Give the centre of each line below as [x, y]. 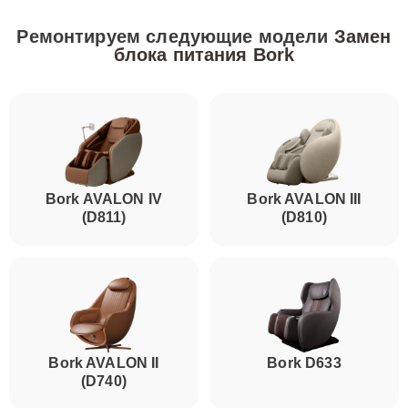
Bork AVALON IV [104, 199]
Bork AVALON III [304, 199]
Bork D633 [304, 363]
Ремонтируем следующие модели [175, 36]
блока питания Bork [204, 55]
